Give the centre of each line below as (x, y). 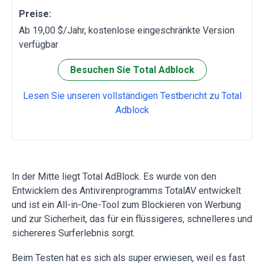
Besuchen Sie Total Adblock (132, 70)
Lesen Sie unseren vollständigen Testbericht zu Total (132, 96)
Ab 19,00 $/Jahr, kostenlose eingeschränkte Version (127, 31)
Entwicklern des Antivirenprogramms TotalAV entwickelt (126, 191)
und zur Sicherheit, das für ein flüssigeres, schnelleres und (132, 219)
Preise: (35, 14)
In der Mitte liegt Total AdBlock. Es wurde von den (114, 177)
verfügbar (39, 45)
